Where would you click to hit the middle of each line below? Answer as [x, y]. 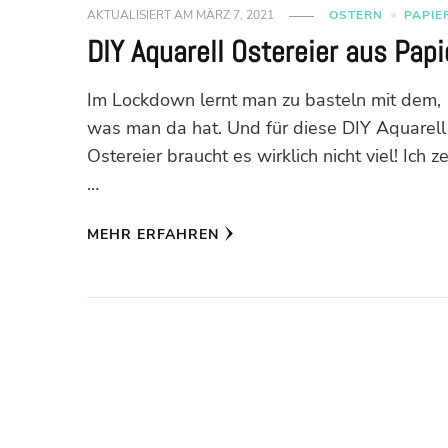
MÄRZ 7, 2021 [235, 15]
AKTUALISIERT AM [142, 15]
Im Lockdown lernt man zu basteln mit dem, [264, 100]
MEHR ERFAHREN [153, 235]
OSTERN [356, 15]
